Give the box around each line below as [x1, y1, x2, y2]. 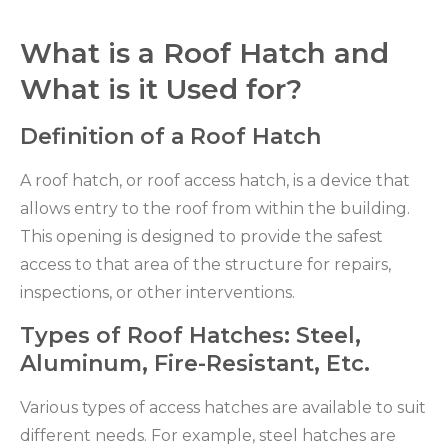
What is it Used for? [20, 72, 302, 107]
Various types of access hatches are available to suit [20, 397, 426, 417]
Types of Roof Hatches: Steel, [20, 321, 361, 349]
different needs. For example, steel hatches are [20, 425, 396, 445]
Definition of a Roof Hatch [20, 123, 321, 151]
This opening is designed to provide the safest [20, 227, 383, 247]
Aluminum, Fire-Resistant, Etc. [20, 349, 370, 377]
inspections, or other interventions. [20, 283, 295, 303]
